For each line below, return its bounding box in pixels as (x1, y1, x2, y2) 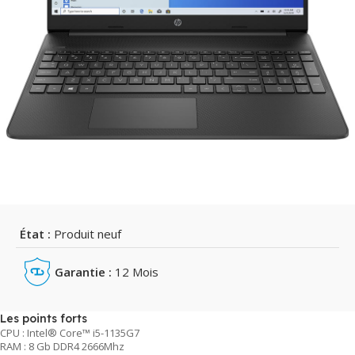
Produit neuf (51, 225, 121, 242)
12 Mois (112, 263, 159, 280)
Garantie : (55, 263, 113, 280)
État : (20, 225, 51, 242)
